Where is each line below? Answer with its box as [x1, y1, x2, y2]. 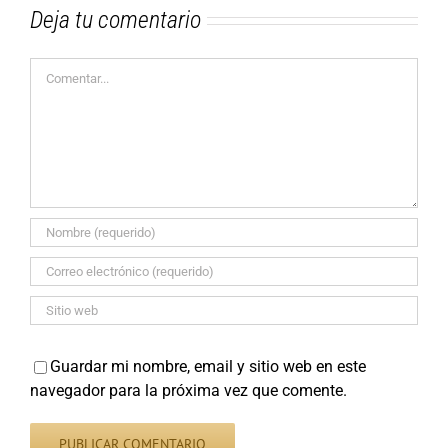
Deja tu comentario [30, 6, 201, 35]
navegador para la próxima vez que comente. [30, 381, 347, 401]
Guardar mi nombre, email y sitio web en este [50, 357, 366, 377]
